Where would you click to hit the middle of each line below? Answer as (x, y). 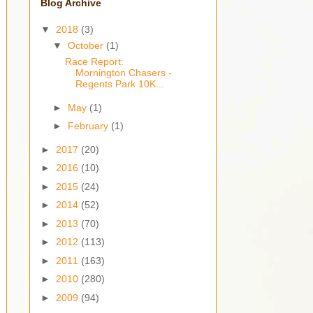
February (89, 126)
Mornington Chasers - (123, 73)
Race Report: (94, 62)
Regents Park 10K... (119, 84)
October (87, 46)
